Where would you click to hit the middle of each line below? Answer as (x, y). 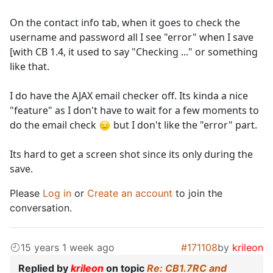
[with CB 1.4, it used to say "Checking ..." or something (134, 52)
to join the (197, 193)
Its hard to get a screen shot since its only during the (131, 154)
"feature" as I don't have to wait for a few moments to (134, 111)
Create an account (130, 193)
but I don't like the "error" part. (184, 125)
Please (26, 193)
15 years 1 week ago (68, 248)
